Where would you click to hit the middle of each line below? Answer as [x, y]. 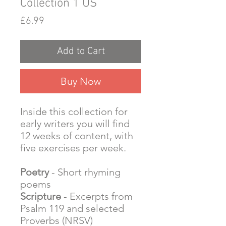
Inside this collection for [74, 111]
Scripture [41, 196]
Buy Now [81, 81]
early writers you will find [75, 123]
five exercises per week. [73, 148]
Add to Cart [81, 51]
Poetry [35, 172]
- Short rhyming [85, 172]
